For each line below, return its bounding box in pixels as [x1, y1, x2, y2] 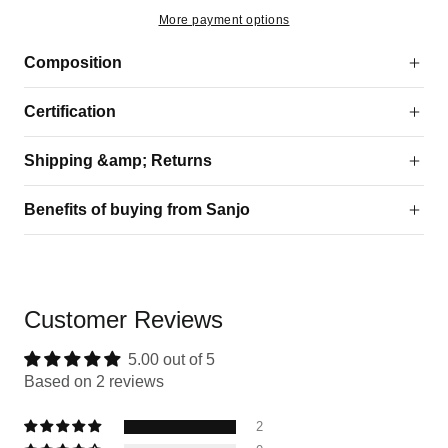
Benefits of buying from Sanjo [24, 201, 250, 219]
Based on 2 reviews [24, 373, 164, 391]
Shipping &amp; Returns [24, 152, 212, 170]
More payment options [158, 13, 290, 28]
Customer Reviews [24, 306, 223, 334]
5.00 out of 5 [128, 351, 215, 369]
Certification [24, 103, 116, 121]
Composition [24, 54, 122, 72]
